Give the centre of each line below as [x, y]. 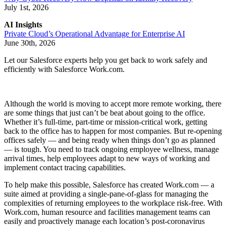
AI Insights [23, 25]
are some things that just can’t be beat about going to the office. [105, 113]
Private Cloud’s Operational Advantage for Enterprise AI [94, 34]
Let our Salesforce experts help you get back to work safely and [106, 60]
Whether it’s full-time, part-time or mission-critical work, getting [106, 122]
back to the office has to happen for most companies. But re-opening [113, 131]
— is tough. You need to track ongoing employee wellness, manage [111, 149]
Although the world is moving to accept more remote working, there [113, 104]
